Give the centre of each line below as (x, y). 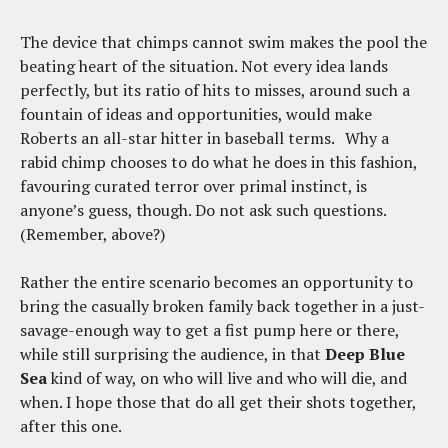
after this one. (82, 426)
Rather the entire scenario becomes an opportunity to (216, 282)
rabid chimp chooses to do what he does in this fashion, (218, 162)
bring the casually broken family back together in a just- (222, 306)
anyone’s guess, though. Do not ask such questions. (203, 210)
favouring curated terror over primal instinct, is (193, 186)
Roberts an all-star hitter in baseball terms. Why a (204, 138)
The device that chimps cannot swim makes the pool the (223, 42)
